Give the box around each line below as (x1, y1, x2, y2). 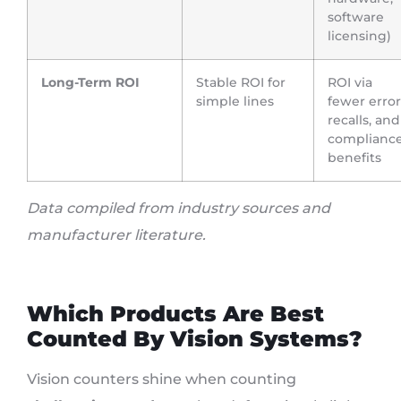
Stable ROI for (196, 74, 286, 91)
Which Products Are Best (27, 300, 324, 327)
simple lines (196, 93, 274, 110)
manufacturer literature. (27, 226, 206, 244)
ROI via (328, 74, 372, 91)
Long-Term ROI (41, 74, 140, 91)
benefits (328, 149, 381, 166)
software (328, 9, 384, 26)
